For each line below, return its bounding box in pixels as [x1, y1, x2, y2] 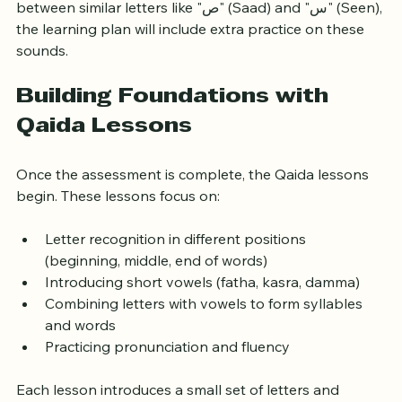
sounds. [16, 59, 68, 78]
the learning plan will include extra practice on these [16, 38, 368, 57]
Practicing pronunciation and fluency [45, 355, 290, 374]
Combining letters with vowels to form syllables [45, 312, 366, 331]
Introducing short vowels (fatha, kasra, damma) [45, 291, 360, 310]
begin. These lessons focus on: [16, 205, 220, 223]
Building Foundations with [16, 105, 335, 126]
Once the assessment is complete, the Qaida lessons [16, 183, 372, 202]
